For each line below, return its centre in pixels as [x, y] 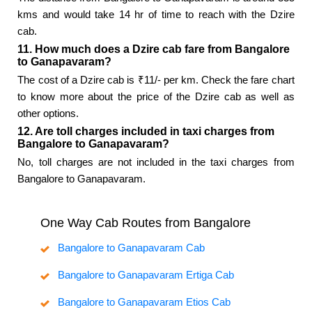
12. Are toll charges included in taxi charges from [146, 132]
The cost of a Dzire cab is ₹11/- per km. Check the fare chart [156, 80]
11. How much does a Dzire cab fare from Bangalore [154, 49]
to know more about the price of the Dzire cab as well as [156, 97]
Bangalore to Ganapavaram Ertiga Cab [146, 275]
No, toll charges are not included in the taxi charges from [156, 162]
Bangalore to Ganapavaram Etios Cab [144, 302]
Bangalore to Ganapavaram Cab [131, 248]
